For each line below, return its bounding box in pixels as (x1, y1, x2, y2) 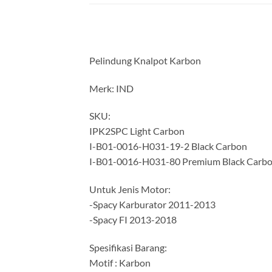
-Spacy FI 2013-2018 (89, 214, 177, 226)
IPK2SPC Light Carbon (89, 125, 185, 137)
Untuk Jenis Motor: (89, 183, 171, 195)
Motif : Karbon (89, 257, 151, 269)
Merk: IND (89, 82, 134, 94)
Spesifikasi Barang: (89, 242, 167, 254)
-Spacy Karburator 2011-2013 (89, 199, 216, 211)
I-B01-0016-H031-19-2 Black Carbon (89, 140, 247, 152)
